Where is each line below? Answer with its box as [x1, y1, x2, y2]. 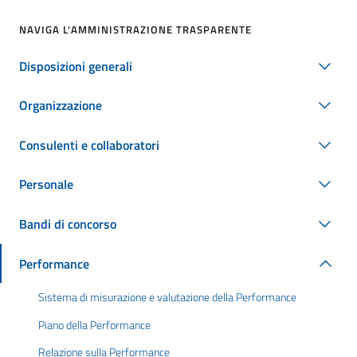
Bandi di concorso [19, 214, 116, 233]
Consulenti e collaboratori [19, 135, 159, 155]
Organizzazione [19, 96, 102, 116]
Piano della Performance [38, 316, 151, 334]
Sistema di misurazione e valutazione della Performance [38, 288, 296, 306]
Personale [19, 175, 73, 194]
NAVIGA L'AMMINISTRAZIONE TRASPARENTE [19, 22, 252, 37]
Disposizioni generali [19, 56, 132, 76]
